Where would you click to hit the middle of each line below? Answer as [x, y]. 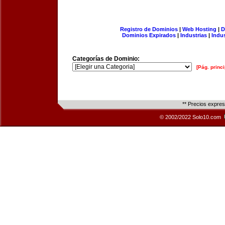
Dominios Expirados [149, 35]
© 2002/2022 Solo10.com [191, 117]
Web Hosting [199, 29]
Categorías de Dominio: [106, 59]
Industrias [194, 35]
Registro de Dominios [149, 29]
